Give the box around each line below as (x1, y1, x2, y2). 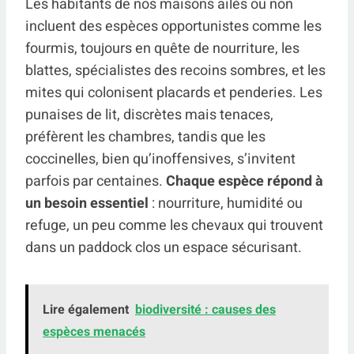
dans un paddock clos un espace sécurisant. (25, 236, 302, 258)
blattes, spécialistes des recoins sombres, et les (25, 59, 326, 81)
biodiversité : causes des (135, 299, 276, 319)
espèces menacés (43, 322, 145, 341)
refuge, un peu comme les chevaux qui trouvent (25, 214, 323, 236)
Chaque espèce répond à (166, 170, 323, 192)
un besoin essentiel (25, 192, 149, 214)
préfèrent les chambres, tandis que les (25, 126, 265, 148)
